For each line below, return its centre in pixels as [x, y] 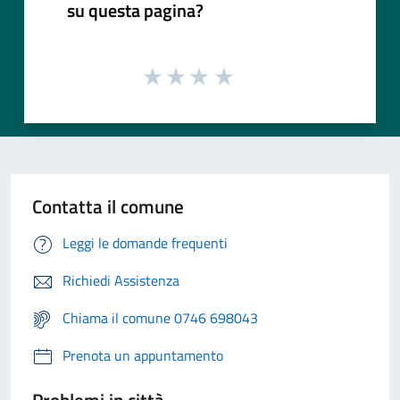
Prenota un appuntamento [143, 356]
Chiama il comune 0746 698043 [160, 318]
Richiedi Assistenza [121, 281]
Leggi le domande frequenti [145, 243]
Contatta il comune [108, 207]
